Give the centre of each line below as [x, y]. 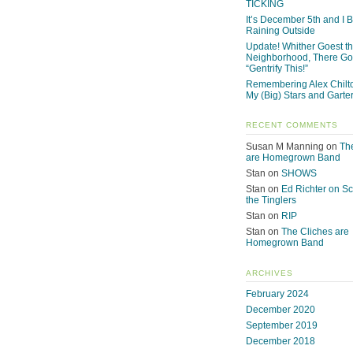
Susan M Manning [285, 146]
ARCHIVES [269, 273]
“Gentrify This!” [277, 68]
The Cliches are [315, 232]
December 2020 [281, 310]
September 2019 [282, 326]
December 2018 [281, 342]
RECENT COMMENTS [292, 125]
